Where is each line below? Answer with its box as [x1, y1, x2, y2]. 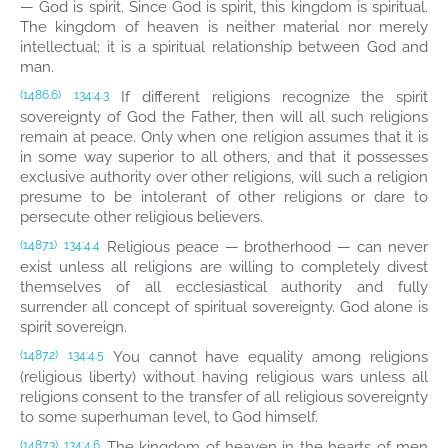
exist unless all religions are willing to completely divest [20, 258, 428, 276]
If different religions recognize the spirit [109, 88, 429, 106]
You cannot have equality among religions [104, 348, 429, 366]
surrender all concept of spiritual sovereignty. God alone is [20, 298, 428, 316]
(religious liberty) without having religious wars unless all [20, 368, 428, 386]
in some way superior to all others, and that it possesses [20, 148, 428, 166]
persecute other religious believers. [20, 208, 263, 226]
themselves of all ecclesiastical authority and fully [20, 278, 428, 296]
